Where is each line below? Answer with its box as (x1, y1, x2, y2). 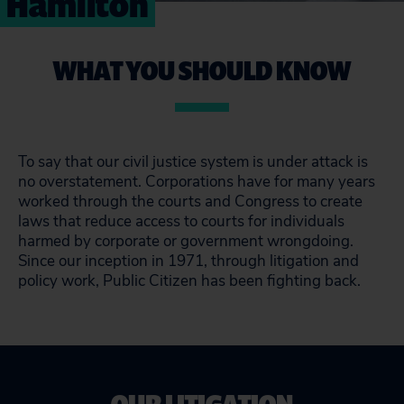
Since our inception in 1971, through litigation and (18, 251, 359, 271)
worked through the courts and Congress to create (18, 191, 363, 212)
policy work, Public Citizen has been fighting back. (18, 271, 361, 291)
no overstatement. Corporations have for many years (18, 171, 375, 192)
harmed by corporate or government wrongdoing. (18, 231, 353, 252)
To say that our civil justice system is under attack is (18, 151, 368, 172)
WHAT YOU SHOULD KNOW (53, 51, 351, 88)
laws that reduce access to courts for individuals (18, 211, 344, 232)
